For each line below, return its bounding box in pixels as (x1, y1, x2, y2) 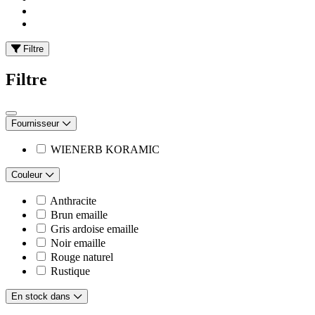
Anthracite (50, 194, 96, 207)
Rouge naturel (51, 250, 113, 263)
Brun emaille (51, 208, 108, 221)
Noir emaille (51, 236, 105, 249)
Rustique (51, 264, 90, 277)
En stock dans (11, 290, 73, 302)
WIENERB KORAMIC (51, 143, 160, 155)
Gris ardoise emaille (51, 222, 139, 235)
